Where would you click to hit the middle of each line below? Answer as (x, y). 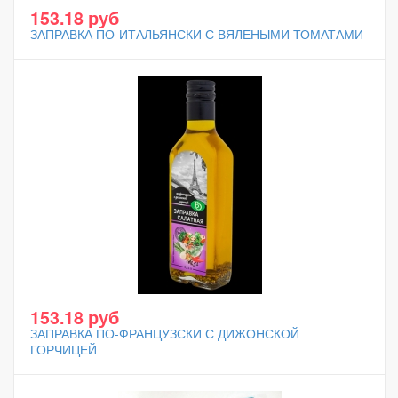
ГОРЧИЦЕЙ (64, 349)
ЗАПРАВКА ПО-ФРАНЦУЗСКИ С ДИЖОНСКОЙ (165, 333)
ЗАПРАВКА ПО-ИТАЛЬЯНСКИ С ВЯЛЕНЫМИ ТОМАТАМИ (197, 34)
